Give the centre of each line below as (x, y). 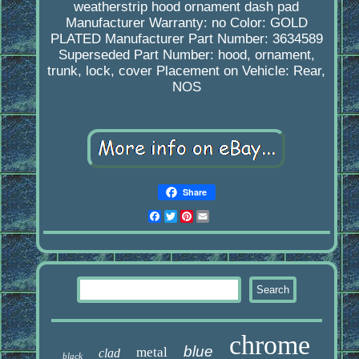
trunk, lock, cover (100, 71)
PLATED (75, 39)
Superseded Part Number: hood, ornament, (186, 55)
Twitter (199, 216)
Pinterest (222, 216)
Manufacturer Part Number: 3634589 (214, 39)
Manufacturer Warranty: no (145, 23)
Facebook (191, 216)
